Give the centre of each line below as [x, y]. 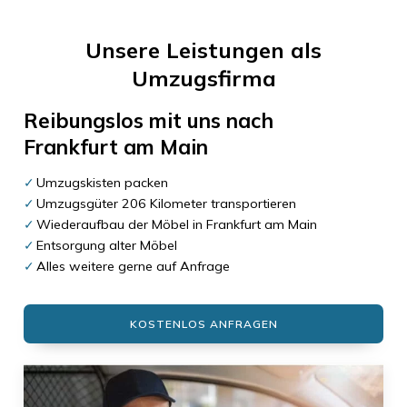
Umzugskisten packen [102, 183]
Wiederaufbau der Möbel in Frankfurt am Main [176, 225]
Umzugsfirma [203, 78]
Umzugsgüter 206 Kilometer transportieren [166, 204]
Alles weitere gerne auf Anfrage [133, 267]
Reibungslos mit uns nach [148, 120]
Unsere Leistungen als [203, 50]
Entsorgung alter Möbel [106, 246]
